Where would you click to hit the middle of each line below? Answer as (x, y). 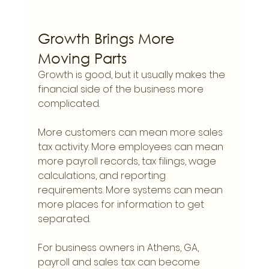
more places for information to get (122, 205)
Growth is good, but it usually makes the (132, 75)
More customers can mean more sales (131, 133)
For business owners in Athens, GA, (119, 248)
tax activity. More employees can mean (131, 147)
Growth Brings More (108, 38)
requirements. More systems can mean (131, 190)
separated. (64, 219)
